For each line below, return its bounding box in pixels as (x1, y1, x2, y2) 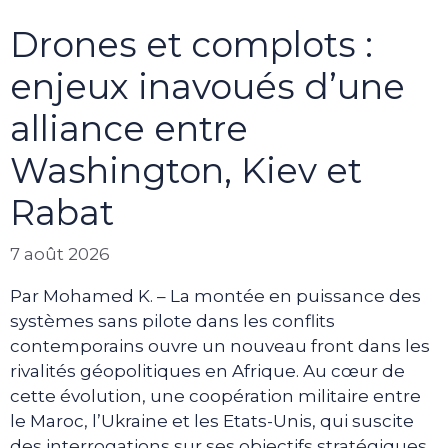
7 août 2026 (10, 244, 110, 264)
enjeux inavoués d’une (10, 64, 405, 108)
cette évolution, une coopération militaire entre (10, 386, 421, 406)
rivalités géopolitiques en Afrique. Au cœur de (10, 361, 405, 381)
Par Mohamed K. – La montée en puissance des (10, 286, 421, 306)
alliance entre (10, 106, 248, 150)
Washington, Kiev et (10, 148, 362, 192)
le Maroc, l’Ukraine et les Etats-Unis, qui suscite (10, 411, 414, 431)
